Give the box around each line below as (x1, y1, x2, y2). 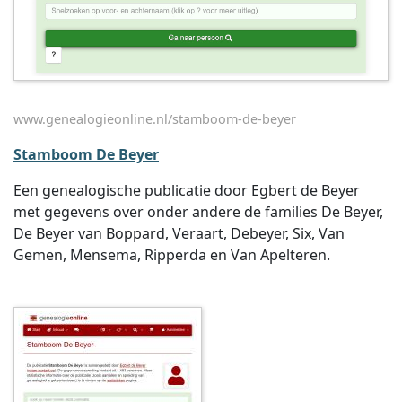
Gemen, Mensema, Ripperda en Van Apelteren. (13, 245, 330, 265)
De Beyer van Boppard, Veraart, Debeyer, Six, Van (13, 223, 345, 243)
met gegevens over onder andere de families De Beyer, (13, 202, 383, 222)
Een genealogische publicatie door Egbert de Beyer (13, 180, 360, 200)
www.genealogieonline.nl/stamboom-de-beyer (13, 110, 296, 127)
